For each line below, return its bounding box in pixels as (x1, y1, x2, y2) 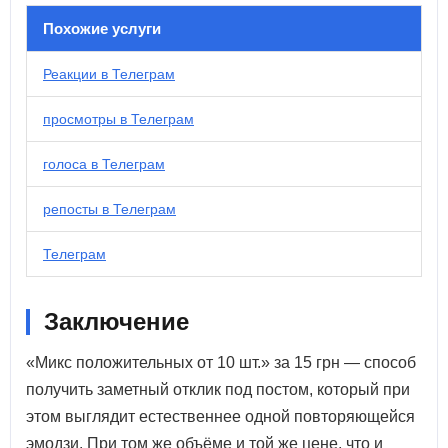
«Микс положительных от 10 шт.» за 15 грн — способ (26, 354, 416, 371)
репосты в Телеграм (43, 201, 176, 217)
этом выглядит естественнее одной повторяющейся (26, 408, 415, 425)
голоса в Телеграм (43, 156, 165, 172)
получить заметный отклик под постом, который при (26, 381, 410, 398)
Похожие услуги (43, 20, 161, 37)
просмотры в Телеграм (43, 111, 194, 127)
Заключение (44, 308, 189, 335)
